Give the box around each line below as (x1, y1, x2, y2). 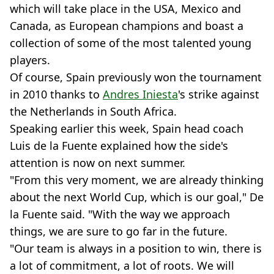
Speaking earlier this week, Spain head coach (10, 120, 243, 136)
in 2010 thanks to (10, 86, 103, 102)
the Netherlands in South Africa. (10, 103, 177, 119)
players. (10, 52, 50, 67)
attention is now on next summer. (10, 155, 185, 170)
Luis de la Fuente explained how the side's (10, 138, 228, 153)
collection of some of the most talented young (10, 35, 251, 50)
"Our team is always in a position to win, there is (10, 240, 262, 256)
